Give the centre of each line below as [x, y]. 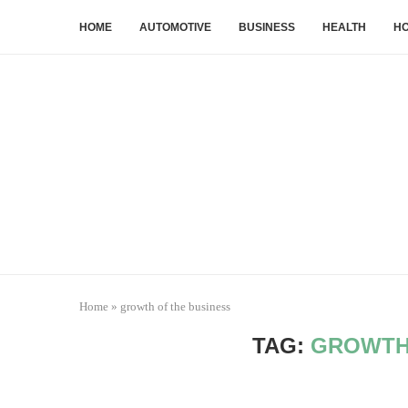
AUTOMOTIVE [175, 27]
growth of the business [175, 306]
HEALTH [344, 27]
